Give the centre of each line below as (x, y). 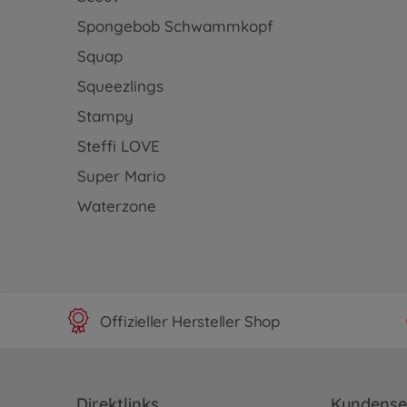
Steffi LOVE (118, 146)
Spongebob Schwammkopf (175, 26)
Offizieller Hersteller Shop (190, 321)
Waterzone (116, 206)
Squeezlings (120, 86)
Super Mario (121, 176)
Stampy (105, 116)
